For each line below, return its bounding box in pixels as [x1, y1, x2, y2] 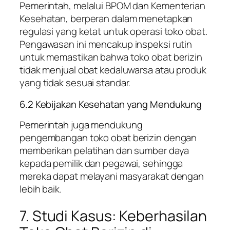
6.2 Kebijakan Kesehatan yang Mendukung [20, 97, 202, 111]
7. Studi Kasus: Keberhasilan [20, 205, 207, 226]
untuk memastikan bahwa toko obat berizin [20, 50, 202, 64]
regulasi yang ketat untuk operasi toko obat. [20, 25, 207, 39]
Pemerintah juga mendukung [20, 118, 143, 132]
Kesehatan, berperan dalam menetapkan [20, 12, 193, 26]
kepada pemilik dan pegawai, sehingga [20, 157, 183, 170]
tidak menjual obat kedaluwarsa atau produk [20, 63, 206, 77]
